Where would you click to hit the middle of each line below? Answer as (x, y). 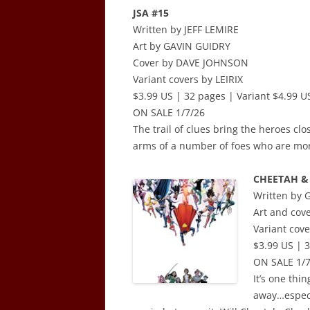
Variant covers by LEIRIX (188, 79)
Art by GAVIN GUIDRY (182, 46)
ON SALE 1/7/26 (169, 112)
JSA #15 (151, 13)
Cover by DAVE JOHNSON (191, 63)
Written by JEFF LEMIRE (186, 29)
